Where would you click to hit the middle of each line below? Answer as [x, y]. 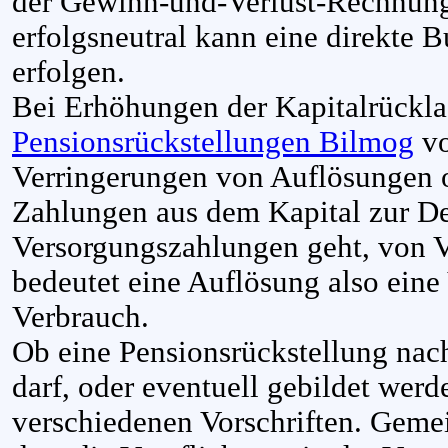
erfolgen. [68, 71]
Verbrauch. [80, 316]
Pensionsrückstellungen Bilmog [213, 141]
